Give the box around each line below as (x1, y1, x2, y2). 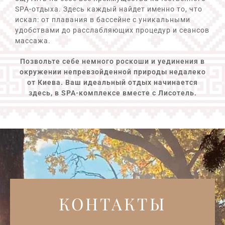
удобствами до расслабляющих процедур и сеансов (15, 26, 209, 35)
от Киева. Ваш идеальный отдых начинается (27, 78, 198, 87)
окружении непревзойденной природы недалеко (19, 68, 206, 76)
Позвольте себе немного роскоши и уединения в (20, 57, 205, 66)
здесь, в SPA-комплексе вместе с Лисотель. (28, 89, 197, 97)
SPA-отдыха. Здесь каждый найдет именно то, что (15, 5, 202, 14)
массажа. (15, 37, 51, 45)
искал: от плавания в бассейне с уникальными (15, 16, 190, 24)
